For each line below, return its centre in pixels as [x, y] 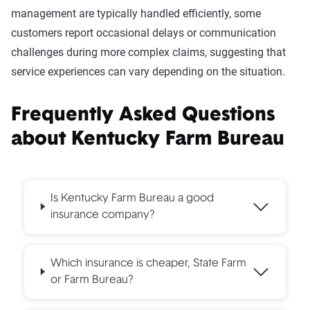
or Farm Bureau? [91, 280]
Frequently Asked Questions [143, 115]
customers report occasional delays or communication [144, 33]
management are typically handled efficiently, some [136, 13]
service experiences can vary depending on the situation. [148, 71]
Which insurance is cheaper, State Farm [148, 263]
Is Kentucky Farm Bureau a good [132, 198]
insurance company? [102, 215]
